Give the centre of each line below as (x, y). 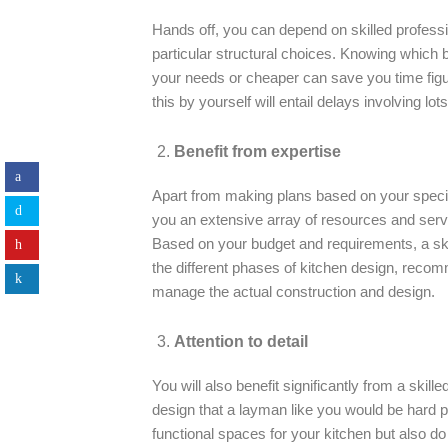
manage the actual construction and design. (293, 291)
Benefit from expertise (258, 151)
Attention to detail (241, 341)
